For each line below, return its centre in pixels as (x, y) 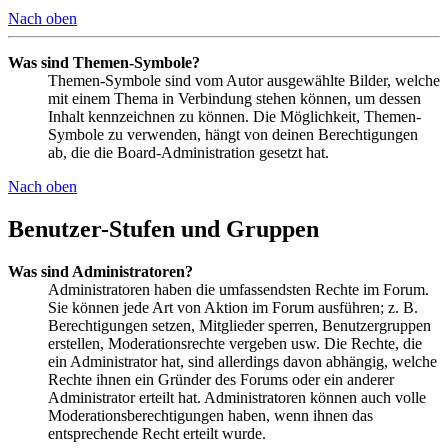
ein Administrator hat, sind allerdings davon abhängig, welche (242, 361)
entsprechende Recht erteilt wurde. (157, 433)
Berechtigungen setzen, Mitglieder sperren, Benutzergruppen (239, 325)
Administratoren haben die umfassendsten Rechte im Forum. (238, 289)
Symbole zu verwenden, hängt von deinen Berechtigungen (233, 134)
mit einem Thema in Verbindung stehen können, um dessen (234, 98)
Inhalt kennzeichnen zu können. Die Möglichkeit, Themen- (234, 116)
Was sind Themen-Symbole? (104, 62)
